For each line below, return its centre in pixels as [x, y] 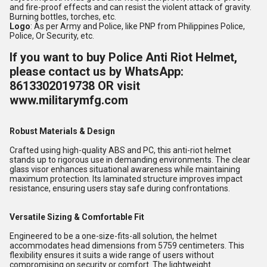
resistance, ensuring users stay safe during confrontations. [120, 188]
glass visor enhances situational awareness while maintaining [125, 169]
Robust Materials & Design [62, 131]
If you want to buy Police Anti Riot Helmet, [123, 57]
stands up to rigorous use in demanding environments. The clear [130, 160]
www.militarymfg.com [69, 100]
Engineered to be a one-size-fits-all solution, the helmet [113, 236]
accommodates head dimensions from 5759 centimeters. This [127, 246]
